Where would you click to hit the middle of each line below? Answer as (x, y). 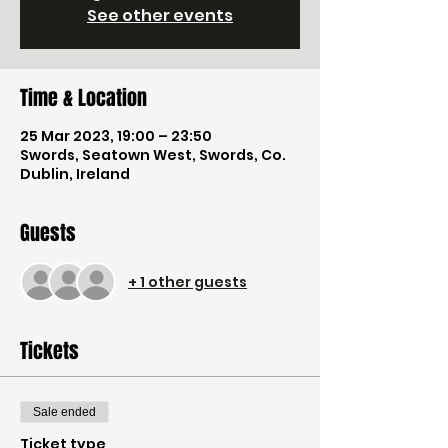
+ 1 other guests (187, 281)
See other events (160, 15)
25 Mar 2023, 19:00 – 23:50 (116, 136)
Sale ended (64, 412)
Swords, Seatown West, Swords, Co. (153, 155)
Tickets (49, 351)
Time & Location (83, 98)
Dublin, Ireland (75, 174)
